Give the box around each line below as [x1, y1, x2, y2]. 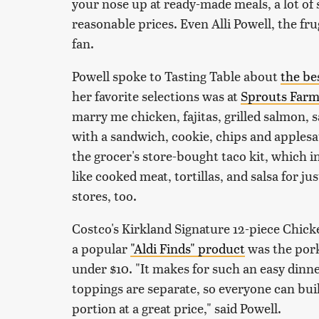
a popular [72, 239, 130, 258]
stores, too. [72, 187, 140, 205]
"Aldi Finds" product [130, 239, 245, 258]
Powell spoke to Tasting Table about [72, 67, 281, 85]
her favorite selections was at [72, 87, 241, 105]
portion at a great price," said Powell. [72, 299, 284, 318]
